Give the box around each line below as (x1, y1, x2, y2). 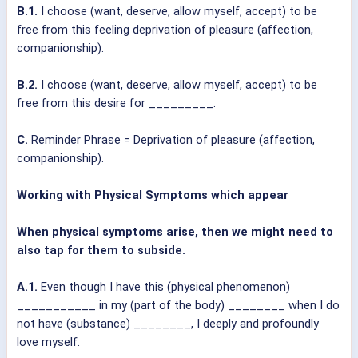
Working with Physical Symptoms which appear (17, 188, 288, 203)
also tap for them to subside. (17, 243, 185, 258)
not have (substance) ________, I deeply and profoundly (17, 316, 319, 332)
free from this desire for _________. (17, 96, 216, 111)
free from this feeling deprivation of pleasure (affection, (17, 22, 313, 38)
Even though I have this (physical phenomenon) (38, 280, 290, 295)
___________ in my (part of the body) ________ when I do (17, 298, 340, 313)
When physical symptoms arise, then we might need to (17, 225, 333, 240)
